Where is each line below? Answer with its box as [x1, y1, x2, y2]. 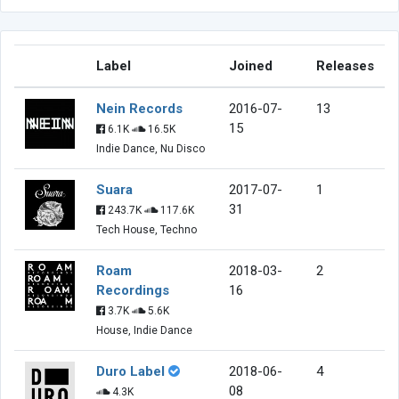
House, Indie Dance [96, 323, 192, 337]
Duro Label [96, 362, 165, 379]
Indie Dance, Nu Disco [96, 142, 205, 155]
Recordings [96, 281, 169, 298]
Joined [229, 57, 273, 74]
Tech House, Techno [96, 223, 197, 236]
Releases [316, 57, 374, 74]
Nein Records [96, 100, 183, 117]
